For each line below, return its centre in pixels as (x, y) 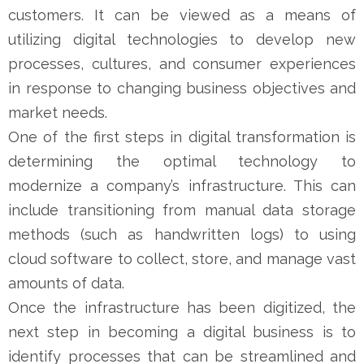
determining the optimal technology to (182, 161)
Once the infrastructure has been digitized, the (182, 307)
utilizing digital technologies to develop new (182, 39)
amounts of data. (66, 283)
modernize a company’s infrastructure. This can (182, 185)
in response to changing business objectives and (182, 88)
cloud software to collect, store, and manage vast (182, 258)
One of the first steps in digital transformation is (182, 136)
